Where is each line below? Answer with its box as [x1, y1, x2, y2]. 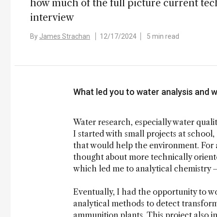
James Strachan [39, 32, 90, 40]
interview [30, 12, 74, 23]
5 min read [147, 32, 179, 40]
